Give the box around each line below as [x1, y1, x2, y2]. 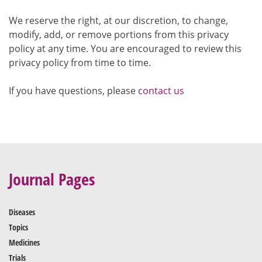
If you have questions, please [9, 84, 138, 97]
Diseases [9, 206, 35, 218]
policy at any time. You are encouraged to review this [9, 42, 242, 55]
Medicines [9, 236, 40, 248]
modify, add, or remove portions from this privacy [9, 27, 229, 41]
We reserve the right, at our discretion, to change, [9, 13, 228, 27]
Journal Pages [9, 167, 95, 190]
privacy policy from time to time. [9, 56, 151, 69]
